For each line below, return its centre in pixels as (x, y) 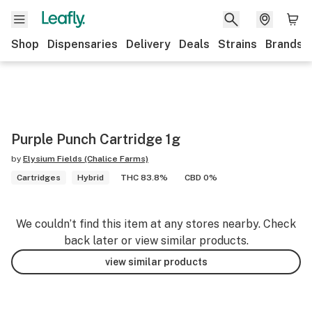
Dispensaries (83, 44)
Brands (284, 44)
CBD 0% (201, 178)
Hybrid (91, 178)
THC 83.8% (144, 178)
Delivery (148, 44)
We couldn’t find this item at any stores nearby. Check (156, 224)
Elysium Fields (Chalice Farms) (86, 159)
